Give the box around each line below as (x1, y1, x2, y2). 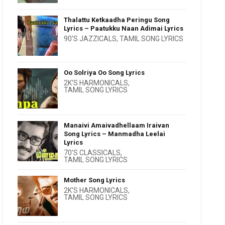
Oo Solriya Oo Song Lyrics (64, 69, 145, 76)
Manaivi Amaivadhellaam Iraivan (64, 122, 170, 129)
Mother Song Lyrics (64, 176, 126, 184)
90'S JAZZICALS (64, 35, 117, 43)
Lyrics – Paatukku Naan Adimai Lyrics (64, 25, 184, 32)
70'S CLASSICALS (64, 149, 121, 157)
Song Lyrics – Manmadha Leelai (64, 130, 166, 138)
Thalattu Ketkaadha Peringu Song (64, 16, 170, 24)
